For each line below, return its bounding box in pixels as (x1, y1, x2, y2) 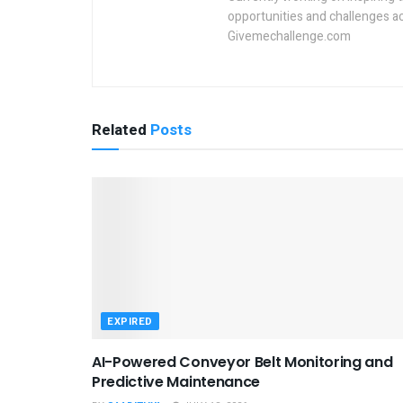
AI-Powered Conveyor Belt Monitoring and (92, 351, 393, 372)
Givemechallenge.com (228, 26, 351, 46)
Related (92, 118, 147, 141)
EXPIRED (107, 313, 153, 329)
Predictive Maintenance (92, 371, 260, 392)
